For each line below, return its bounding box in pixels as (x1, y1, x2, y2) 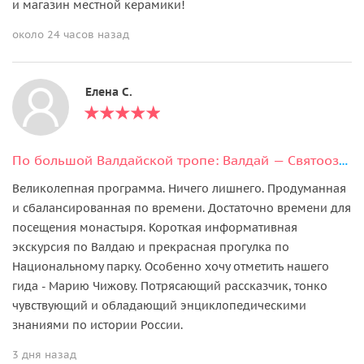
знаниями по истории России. (12, 317, 183, 332)
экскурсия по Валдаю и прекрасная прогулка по (12, 239, 289, 254)
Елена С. (85, 84, 132, 99)
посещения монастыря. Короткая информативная (12, 219, 297, 235)
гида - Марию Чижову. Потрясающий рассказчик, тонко (12, 278, 327, 293)
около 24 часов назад (12, 27, 129, 41)
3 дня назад (12, 347, 76, 362)
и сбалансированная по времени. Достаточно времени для (12, 200, 351, 215)
